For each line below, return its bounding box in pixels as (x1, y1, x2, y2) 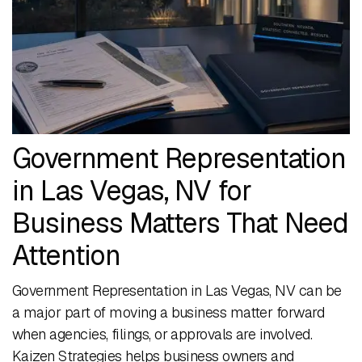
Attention (12, 238, 120, 273)
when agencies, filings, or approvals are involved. (12, 325, 312, 343)
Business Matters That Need (12, 205, 348, 241)
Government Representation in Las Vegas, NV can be (12, 281, 342, 300)
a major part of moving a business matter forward (12, 303, 325, 322)
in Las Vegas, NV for (12, 173, 251, 208)
